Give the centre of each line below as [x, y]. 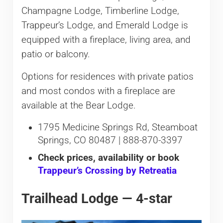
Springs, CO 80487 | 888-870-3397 [110, 140]
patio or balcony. [56, 54]
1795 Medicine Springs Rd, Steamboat [117, 127]
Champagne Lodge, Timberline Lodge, [100, 11]
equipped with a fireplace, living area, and [106, 40]
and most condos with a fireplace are [98, 91]
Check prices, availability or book [108, 158]
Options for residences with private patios [107, 76]
